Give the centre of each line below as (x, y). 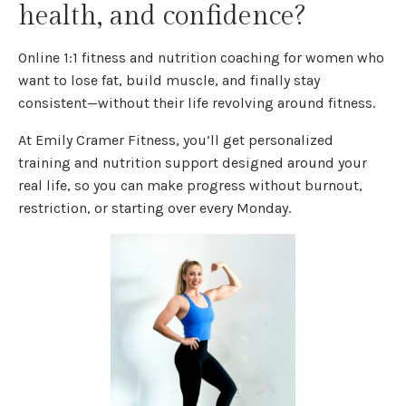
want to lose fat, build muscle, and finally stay (169, 80)
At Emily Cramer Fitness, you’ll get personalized (176, 140)
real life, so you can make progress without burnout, (190, 185)
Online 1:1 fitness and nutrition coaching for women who (201, 57)
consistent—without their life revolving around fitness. (197, 102)
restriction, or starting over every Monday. (155, 208)
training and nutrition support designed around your (193, 162)
